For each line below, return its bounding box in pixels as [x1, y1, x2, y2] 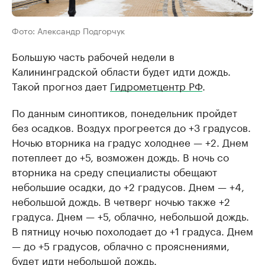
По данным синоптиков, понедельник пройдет [12, 104, 237, 119]
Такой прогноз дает [12, 77, 110, 93]
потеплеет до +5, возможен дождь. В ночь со [12, 148, 229, 164]
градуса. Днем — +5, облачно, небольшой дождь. [12, 208, 249, 223]
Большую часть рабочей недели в [12, 48, 174, 63]
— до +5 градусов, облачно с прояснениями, [12, 237, 230, 253]
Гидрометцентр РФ [110, 77, 202, 93]
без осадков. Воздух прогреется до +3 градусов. [12, 119, 251, 134]
